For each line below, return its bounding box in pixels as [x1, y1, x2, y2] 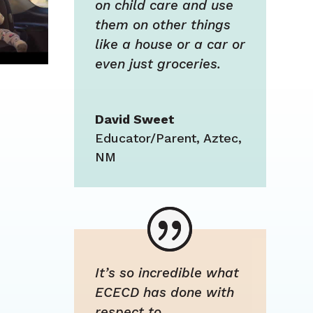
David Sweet [94, 112, 175, 127]
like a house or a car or [94, 36, 245, 53]
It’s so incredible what [94, 265, 239, 282]
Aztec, [203, 131, 242, 146]
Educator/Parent [94, 131, 196, 146]
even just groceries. [94, 56, 221, 73]
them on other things [94, 17, 231, 34]
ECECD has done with [94, 284, 234, 301]
